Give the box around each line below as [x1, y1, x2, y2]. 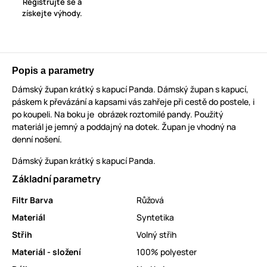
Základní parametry [12, 172, 101, 186]
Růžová [136, 194, 164, 206]
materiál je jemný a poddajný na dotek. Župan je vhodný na [12, 121, 236, 133]
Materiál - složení [12, 246, 81, 258]
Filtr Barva [12, 194, 53, 206]
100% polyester [136, 246, 197, 258]
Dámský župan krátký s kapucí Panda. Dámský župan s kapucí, [12, 83, 249, 95]
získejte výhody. [22, 8, 83, 19]
